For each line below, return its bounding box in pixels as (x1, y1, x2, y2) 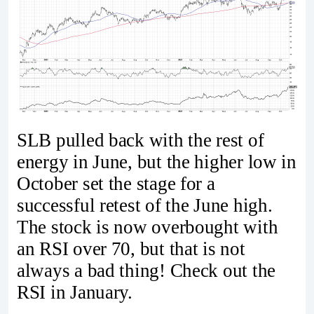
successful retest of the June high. (17, 194, 273, 216)
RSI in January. (17, 281, 132, 303)
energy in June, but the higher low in (17, 151, 296, 172)
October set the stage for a (17, 172, 215, 194)
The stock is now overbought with (17, 216, 278, 238)
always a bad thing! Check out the (17, 259, 276, 281)
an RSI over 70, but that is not (17, 238, 245, 259)
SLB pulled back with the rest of (17, 129, 264, 151)
